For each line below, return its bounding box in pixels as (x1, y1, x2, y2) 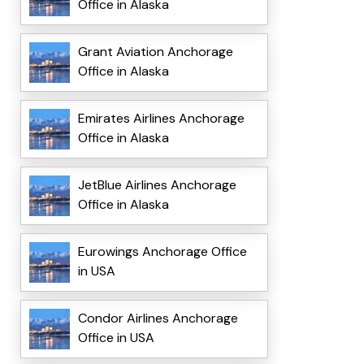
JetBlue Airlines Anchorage (77, 176, 236, 194)
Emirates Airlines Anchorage (77, 110, 245, 128)
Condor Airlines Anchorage (77, 310, 238, 327)
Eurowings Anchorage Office (77, 243, 247, 261)
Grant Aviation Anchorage (77, 43, 233, 61)
